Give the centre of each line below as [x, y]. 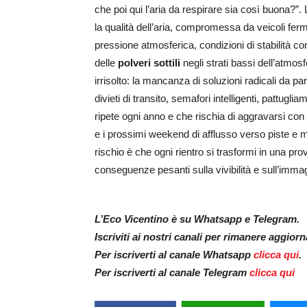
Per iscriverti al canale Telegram [172, 273]
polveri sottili [149, 63]
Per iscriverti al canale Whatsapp [174, 255]
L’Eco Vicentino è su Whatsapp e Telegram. [197, 219]
